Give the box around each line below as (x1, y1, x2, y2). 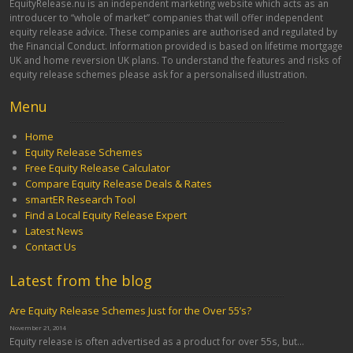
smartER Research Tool (25, 191, 136, 206)
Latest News (25, 223, 84, 238)
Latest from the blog (9, 271, 153, 291)
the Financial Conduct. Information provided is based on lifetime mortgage (9, 39, 344, 52)
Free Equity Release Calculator (25, 160, 171, 175)
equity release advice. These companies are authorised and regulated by (9, 24, 338, 38)
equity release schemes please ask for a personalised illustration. (9, 67, 308, 80)
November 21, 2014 (9, 324, 66, 333)
